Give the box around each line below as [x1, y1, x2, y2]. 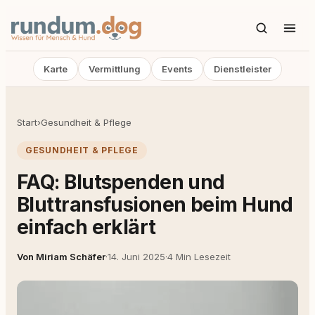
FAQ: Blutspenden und [17, 170, 225, 194]
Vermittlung [89, 63, 141, 75]
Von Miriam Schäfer [17, 251, 105, 262]
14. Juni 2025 [108, 251, 165, 262]
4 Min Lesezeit [167, 251, 231, 262]
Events [162, 63, 193, 75]
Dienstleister [214, 63, 271, 75]
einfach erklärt [17, 215, 156, 239]
